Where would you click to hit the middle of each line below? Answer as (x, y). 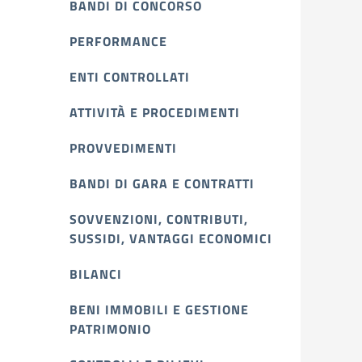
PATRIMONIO (110, 329)
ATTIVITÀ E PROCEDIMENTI (155, 112)
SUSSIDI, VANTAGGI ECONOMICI (171, 238)
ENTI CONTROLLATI (130, 77)
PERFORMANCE (118, 41)
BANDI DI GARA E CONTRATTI (162, 183)
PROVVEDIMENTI (123, 148)
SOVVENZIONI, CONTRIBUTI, (159, 219)
